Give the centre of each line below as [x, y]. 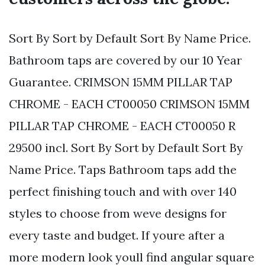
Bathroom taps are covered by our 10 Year [125, 60]
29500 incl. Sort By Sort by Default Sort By [126, 148]
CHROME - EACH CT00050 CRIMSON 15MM [129, 104]
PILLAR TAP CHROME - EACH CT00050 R [122, 126]
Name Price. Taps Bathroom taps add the [123, 170]
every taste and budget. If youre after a [117, 235]
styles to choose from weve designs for [118, 214]
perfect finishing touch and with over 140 [123, 192]
